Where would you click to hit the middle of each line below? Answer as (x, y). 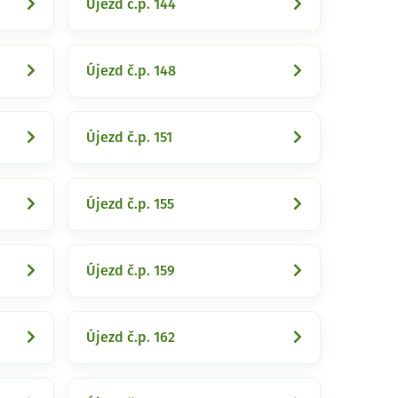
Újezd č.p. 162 (131, 338)
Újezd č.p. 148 (131, 71)
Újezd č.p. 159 (131, 271)
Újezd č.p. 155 (130, 204)
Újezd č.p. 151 (129, 138)
